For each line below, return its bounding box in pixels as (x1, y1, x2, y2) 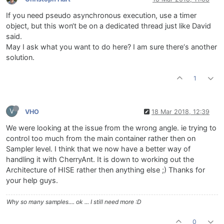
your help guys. (6, 176, 58, 185)
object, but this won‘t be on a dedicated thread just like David (6, 21, 211, 31)
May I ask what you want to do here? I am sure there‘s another (6, 42, 217, 52)
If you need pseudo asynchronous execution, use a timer (6, 11, 196, 20)
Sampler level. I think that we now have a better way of (6, 144, 190, 154)
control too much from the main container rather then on (6, 134, 195, 143)
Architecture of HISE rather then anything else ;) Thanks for (6, 165, 205, 175)
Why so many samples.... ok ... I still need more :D (6, 198, 141, 206)
